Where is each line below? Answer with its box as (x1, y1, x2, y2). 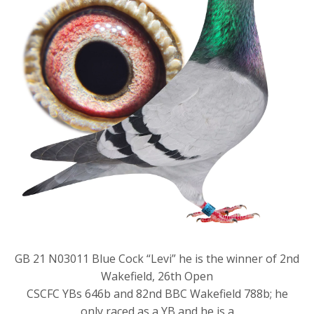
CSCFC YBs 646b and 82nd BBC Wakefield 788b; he (26, 285, 288, 301)
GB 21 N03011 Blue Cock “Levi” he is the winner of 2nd (15, 250, 299, 266)
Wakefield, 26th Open (101, 268, 213, 284)
